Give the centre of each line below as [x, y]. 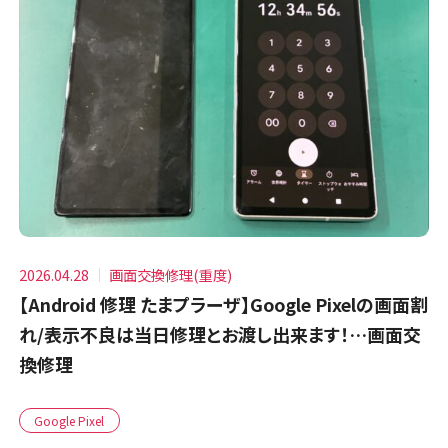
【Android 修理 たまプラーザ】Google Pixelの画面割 [224, 303]
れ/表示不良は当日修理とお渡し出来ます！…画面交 [220, 333]
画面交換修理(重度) [171, 274]
